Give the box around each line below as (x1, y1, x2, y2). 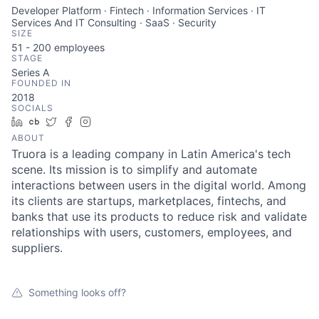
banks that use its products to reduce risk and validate (11, 209, 307, 224)
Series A (11, 66, 49, 78)
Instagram (96, 115, 143, 127)
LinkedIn (28, 115, 68, 127)
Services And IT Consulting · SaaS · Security (11, 16, 216, 28)
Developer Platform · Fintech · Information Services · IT (11, 4, 266, 16)
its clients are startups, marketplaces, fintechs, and (11, 194, 286, 208)
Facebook (79, 115, 125, 127)
